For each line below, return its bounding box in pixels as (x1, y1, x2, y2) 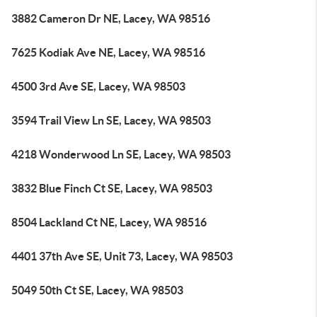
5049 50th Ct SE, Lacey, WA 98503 (11, 284, 183, 296)
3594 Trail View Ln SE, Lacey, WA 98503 (11, 114, 211, 127)
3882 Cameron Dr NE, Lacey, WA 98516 (11, 12, 210, 25)
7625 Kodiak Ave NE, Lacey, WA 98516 (11, 46, 205, 59)
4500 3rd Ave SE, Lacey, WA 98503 (11, 80, 185, 93)
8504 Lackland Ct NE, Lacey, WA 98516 (11, 216, 207, 229)
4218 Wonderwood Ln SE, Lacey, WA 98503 (11, 148, 231, 161)
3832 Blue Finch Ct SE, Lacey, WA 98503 (11, 182, 212, 195)
